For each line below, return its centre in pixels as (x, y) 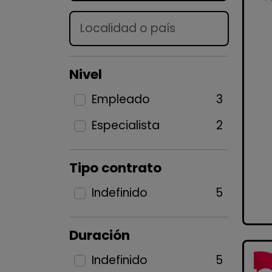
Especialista (125, 125)
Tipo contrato (115, 168)
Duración (100, 235)
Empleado (121, 99)
